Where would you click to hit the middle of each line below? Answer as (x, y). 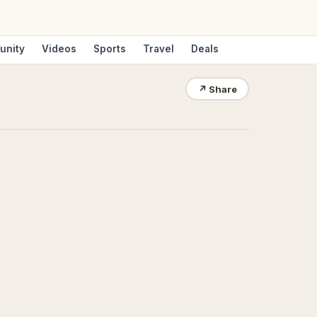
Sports (110, 49)
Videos (59, 49)
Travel (158, 49)
